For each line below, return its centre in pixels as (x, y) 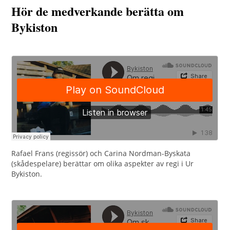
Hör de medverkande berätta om (98, 11)
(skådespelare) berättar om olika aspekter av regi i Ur (103, 164)
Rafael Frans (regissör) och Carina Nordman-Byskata (101, 154)
